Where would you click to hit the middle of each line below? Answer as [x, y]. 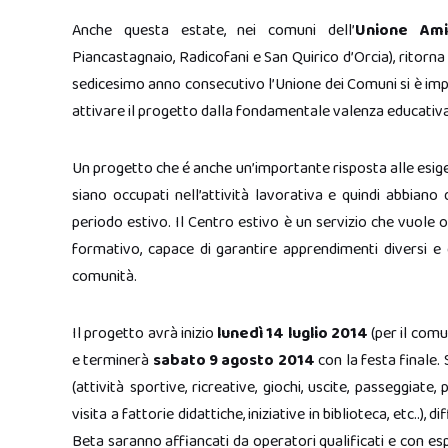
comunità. [104, 276]
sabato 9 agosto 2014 [233, 360]
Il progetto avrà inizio [145, 333]
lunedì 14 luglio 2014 [292, 333]
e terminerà [112, 360]
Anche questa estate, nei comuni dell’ [213, 30]
